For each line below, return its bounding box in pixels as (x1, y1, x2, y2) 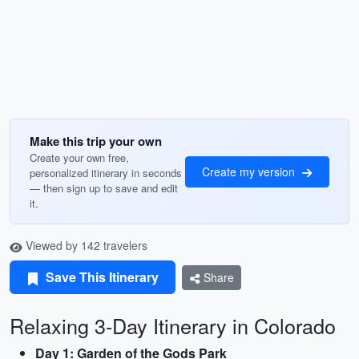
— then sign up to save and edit (30, 180, 178, 196)
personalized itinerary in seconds (30, 165, 182, 180)
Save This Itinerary (42, 268, 159, 286)
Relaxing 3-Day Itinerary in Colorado (10, 311, 336, 340)
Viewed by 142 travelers (22, 237, 147, 253)
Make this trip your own (30, 132, 162, 150)
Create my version (202, 163, 298, 179)
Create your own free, (30, 150, 129, 165)
